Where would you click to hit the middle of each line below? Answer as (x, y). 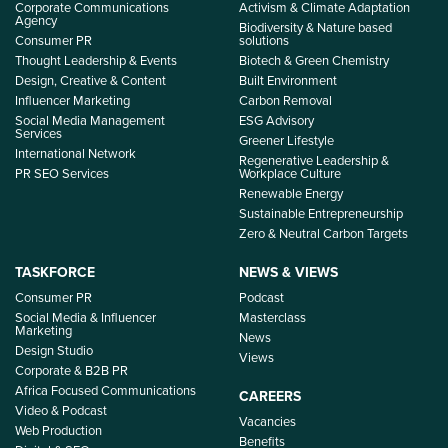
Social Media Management (90, 120)
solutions (264, 40)
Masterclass (272, 317)
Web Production (58, 430)
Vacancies (267, 421)
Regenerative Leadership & (314, 160)
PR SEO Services (62, 173)
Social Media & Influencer (85, 317)
